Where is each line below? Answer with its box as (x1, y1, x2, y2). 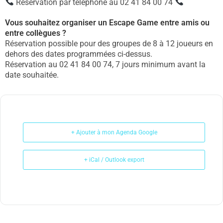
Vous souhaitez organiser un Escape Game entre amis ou (5, 17, 210, 27)
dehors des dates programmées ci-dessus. (5, 49, 152, 59)
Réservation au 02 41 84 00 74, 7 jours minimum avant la (5, 59, 206, 69)
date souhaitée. (5, 70, 59, 80)
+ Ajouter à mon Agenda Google (71, 128, 157, 136)
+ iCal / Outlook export (84, 156, 144, 163)
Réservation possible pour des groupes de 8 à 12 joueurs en (5, 38, 213, 48)
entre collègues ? (5, 28, 66, 38)
